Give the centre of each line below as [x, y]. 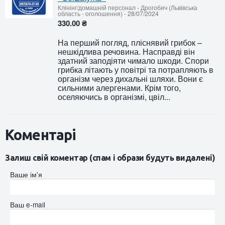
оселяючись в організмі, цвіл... [114, 96]
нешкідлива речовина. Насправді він [126, 51]
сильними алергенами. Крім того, [119, 87]
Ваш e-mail [28, 204]
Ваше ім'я [26, 174]
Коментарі [41, 134]
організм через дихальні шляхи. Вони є [130, 78]
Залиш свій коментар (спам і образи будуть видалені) [110, 157]
